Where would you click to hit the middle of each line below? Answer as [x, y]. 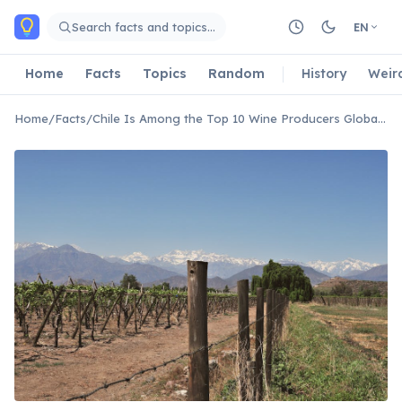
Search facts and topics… [144, 26]
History [324, 73]
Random [236, 73]
